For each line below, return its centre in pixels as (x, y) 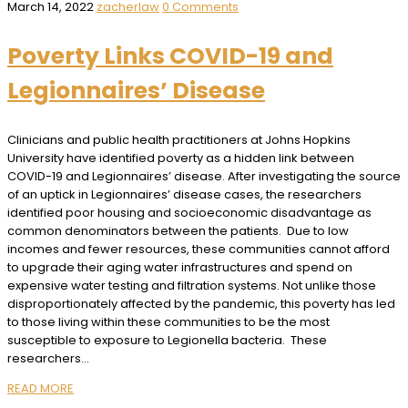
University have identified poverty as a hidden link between (181, 158)
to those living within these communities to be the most (168, 321)
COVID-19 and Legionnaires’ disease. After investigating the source (204, 176)
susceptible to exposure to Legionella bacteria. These (167, 340)
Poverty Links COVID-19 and (170, 56)
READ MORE (41, 388)
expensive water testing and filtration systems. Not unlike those (192, 285)
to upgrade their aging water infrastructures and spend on (180, 267)
